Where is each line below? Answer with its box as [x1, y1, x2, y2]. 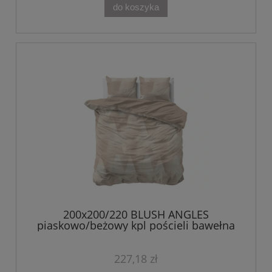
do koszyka [113, 1, 159, 12]
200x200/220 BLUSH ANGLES [63, 207, 209, 222]
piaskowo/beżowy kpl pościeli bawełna [37, 218, 235, 233]
